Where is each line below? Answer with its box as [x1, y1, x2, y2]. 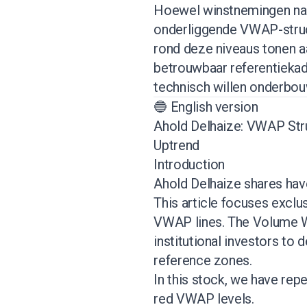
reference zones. [153, 251, 252, 269]
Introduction [153, 156, 225, 173]
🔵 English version [153, 98, 258, 115]
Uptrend [153, 136, 199, 153]
